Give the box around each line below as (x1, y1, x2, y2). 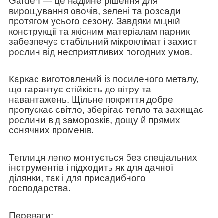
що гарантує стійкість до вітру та (9, 84, 151, 94)
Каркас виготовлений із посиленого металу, (9, 73, 199, 84)
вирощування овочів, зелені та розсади (9, 5, 181, 16)
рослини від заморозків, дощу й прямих (9, 114, 180, 125)
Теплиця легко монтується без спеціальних (9, 152, 197, 163)
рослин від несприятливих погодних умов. (9, 46, 192, 57)
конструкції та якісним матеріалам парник (9, 26, 190, 36)
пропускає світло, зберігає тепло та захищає (9, 104, 203, 115)
